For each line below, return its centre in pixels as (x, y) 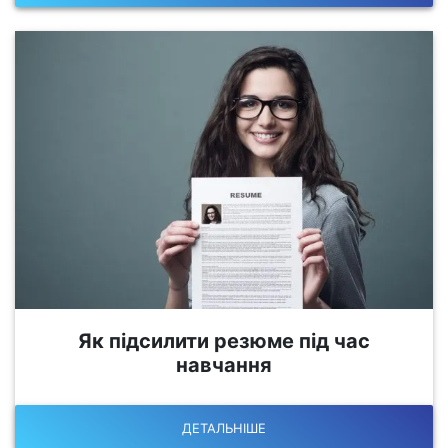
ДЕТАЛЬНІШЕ (224, 427)
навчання (224, 365)
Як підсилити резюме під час (224, 341)
